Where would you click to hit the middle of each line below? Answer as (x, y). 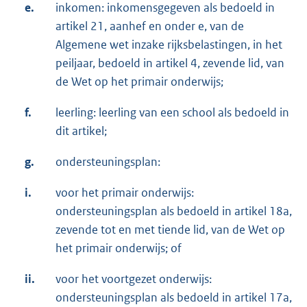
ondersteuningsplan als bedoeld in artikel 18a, (174, 211)
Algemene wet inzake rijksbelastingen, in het (169, 44)
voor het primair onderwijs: (125, 192)
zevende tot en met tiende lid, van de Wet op (170, 229)
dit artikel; (81, 131)
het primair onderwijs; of (119, 248)
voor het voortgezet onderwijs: (134, 279)
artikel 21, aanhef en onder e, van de (150, 26)
